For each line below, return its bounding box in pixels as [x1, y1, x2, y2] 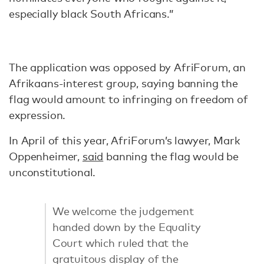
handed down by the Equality [52, 220, 201, 233]
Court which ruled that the [52, 236, 189, 249]
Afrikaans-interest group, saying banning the [9, 77, 238, 90]
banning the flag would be [103, 150, 239, 163]
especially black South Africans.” [9, 7, 174, 20]
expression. [9, 108, 66, 121]
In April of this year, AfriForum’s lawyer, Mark [9, 134, 240, 147]
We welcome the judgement [52, 204, 194, 217]
